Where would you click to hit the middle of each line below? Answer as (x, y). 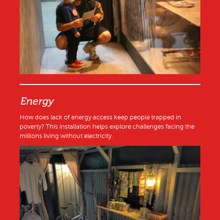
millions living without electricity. (66, 136)
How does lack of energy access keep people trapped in (100, 118)
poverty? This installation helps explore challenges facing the (107, 127)
